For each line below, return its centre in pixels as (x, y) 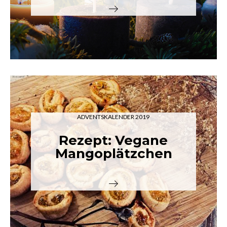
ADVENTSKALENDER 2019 (113, 117)
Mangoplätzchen (113, 154)
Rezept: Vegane (113, 141)
